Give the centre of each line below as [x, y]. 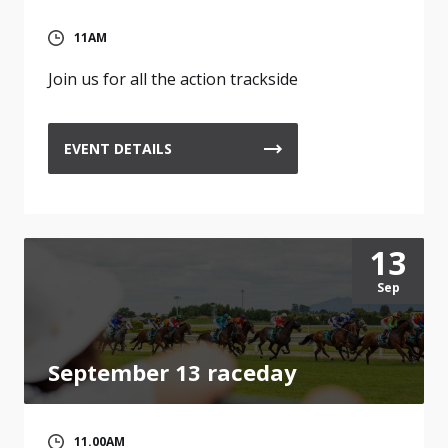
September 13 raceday [172, 372]
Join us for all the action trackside [173, 79]
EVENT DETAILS [118, 148]
